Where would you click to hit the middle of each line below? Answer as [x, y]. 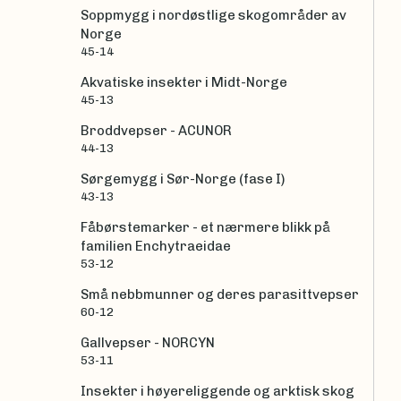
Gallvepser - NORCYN [148, 343]
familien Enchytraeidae [156, 247]
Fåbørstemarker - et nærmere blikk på [205, 228]
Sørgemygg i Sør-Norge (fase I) [183, 179]
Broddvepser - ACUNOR [156, 131]
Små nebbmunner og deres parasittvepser [220, 295]
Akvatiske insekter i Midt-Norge [184, 83]
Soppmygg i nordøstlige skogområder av [213, 16]
